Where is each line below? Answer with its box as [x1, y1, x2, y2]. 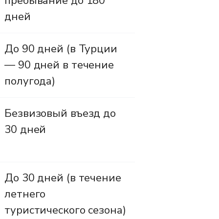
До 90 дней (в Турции [4, 41, 117, 56]
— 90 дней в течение [4, 57, 114, 72]
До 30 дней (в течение [4, 170, 121, 185]
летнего [4, 186, 46, 201]
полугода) [4, 73, 56, 88]
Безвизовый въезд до [4, 106, 116, 121]
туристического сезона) [4, 202, 126, 218]
